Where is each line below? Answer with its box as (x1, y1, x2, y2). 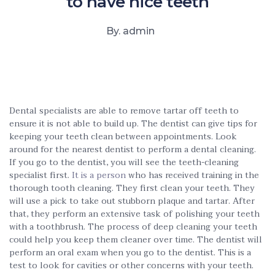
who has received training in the (126, 168, 259, 182)
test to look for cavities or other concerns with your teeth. (9, 258, 254, 273)
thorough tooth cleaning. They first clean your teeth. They (9, 181, 255, 195)
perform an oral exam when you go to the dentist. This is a (9, 246, 251, 260)
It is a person (72, 168, 126, 182)
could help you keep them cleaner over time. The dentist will (9, 233, 262, 247)
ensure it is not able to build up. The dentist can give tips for (9, 117, 257, 131)
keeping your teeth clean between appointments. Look (9, 130, 237, 144)
